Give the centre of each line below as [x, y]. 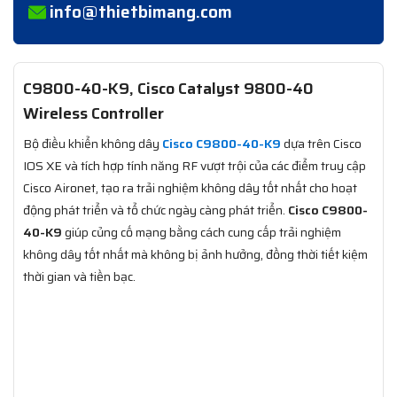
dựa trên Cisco [321, 144]
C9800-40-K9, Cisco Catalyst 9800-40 [168, 89]
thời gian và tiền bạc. [79, 277]
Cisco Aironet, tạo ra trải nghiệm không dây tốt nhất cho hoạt [190, 188]
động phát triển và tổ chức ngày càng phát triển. [156, 210]
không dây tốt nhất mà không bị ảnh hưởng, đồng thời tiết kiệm [195, 255]
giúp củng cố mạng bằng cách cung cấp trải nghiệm [202, 233]
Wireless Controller [93, 114]
